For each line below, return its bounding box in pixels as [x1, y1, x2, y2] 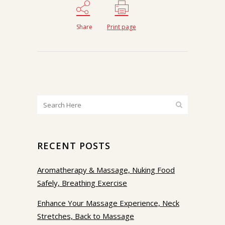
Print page [107, 23, 136, 32]
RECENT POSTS [37, 140, 110, 152]
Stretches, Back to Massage [37, 211, 134, 221]
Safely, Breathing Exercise [37, 178, 127, 188]
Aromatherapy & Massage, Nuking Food [37, 165, 175, 175]
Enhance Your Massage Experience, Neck [37, 198, 179, 208]
